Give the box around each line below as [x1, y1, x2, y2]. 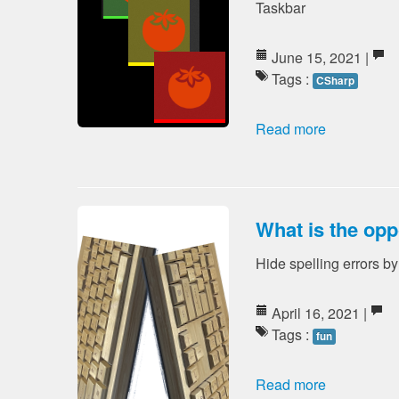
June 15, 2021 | [268, 47, 372, 68]
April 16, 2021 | [268, 303, 370, 323]
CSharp [316, 73, 354, 88]
